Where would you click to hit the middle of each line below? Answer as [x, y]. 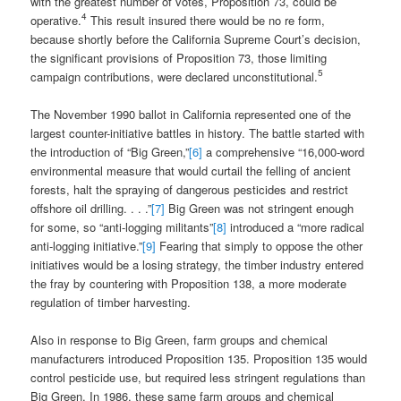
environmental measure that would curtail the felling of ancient [191, 170]
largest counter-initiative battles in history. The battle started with [198, 132]
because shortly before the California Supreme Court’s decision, [196, 38]
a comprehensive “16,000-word [284, 151]
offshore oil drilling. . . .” [91, 208]
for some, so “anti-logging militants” [122, 226]
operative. [56, 20]
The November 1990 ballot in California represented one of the [191, 114]
